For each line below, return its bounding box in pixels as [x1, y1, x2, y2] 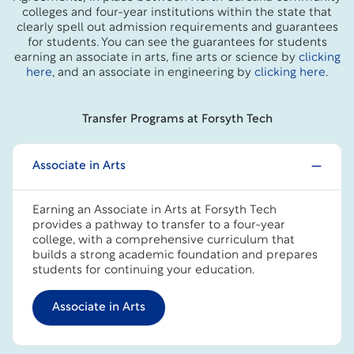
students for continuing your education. [32, 264, 254, 277]
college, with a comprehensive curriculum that [32, 234, 295, 247]
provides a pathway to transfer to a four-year [32, 219, 285, 232]
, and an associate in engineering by [52, 66, 254, 79]
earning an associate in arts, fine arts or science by [13, 51, 299, 64]
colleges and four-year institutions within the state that [22, 6, 332, 19]
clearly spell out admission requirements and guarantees [16, 21, 338, 34]
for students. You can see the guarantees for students [27, 36, 327, 49]
